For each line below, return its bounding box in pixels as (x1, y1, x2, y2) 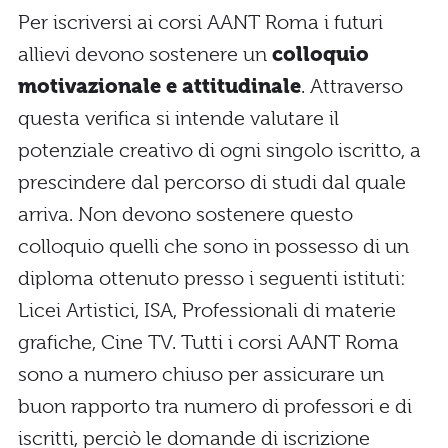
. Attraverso (301, 74, 403, 98)
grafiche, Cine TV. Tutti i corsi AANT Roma (18, 330, 399, 354)
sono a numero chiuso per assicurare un (18, 362, 384, 386)
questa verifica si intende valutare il (18, 106, 339, 130)
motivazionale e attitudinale (18, 74, 301, 98)
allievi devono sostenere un (18, 42, 272, 66)
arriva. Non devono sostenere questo (18, 202, 353, 226)
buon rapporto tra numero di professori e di (18, 394, 412, 418)
